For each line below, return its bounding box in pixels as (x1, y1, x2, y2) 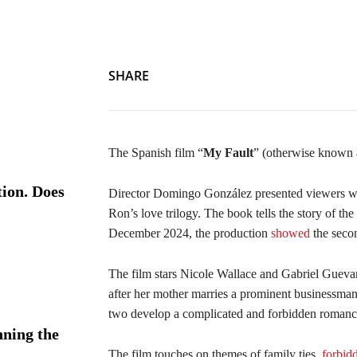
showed (271, 226, 310, 240)
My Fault (203, 146, 253, 159)
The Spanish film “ (108, 146, 203, 159)
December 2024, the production (108, 226, 271, 240)
